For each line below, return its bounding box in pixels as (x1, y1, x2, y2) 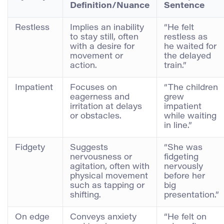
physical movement (70, 172, 148, 180)
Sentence (164, 1, 204, 10)
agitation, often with (70, 162, 149, 171)
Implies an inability (70, 23, 144, 32)
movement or (70, 52, 123, 60)
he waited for (164, 42, 216, 51)
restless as (164, 33, 207, 41)
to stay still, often (70, 33, 138, 41)
